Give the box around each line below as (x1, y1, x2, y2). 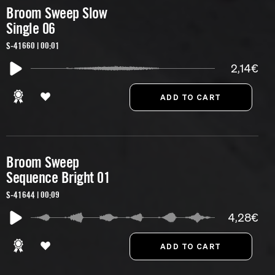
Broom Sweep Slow (6, 4, 107, 23)
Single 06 (6, 19, 55, 38)
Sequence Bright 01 (6, 168, 110, 187)
